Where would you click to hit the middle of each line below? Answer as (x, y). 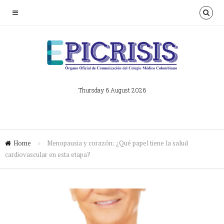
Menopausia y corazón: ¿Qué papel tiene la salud (117, 143)
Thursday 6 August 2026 (112, 90)
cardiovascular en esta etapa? (48, 154)
